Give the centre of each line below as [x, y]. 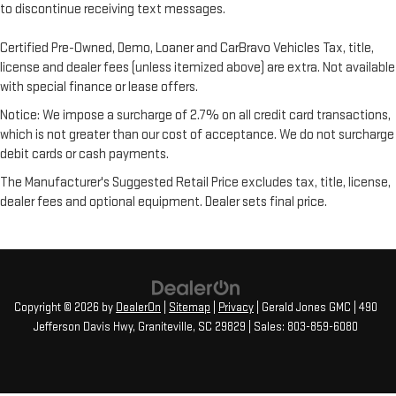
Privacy [236, 308]
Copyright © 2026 [58, 308]
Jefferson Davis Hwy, [84, 327]
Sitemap [190, 308]
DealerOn [138, 308]
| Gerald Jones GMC [302, 308]
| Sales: [267, 327]
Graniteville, [165, 327]
